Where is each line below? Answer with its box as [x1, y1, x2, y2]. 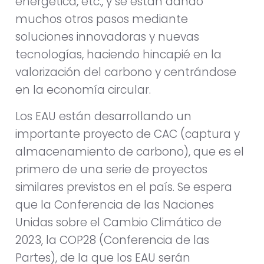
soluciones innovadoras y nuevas [15, 29, 199, 45]
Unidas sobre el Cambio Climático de [15, 214, 222, 230]
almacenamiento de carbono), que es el [15, 143, 244, 160]
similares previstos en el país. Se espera [15, 179, 232, 195]
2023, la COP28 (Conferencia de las [15, 232, 209, 248]
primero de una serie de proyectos [15, 161, 207, 177]
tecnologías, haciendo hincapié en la [15, 47, 222, 63]
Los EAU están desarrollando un [15, 108, 192, 124]
